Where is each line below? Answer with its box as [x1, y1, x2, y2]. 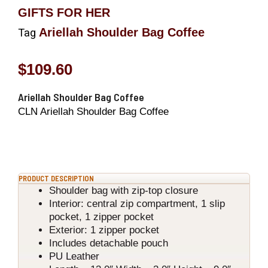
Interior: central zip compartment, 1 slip [49, 197, 225, 209]
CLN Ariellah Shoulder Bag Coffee [18, 106, 169, 118]
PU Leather [49, 250, 99, 262]
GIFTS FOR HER [18, 5, 110, 19]
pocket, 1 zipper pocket [49, 211, 154, 223]
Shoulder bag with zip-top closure [49, 184, 198, 196]
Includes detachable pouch [49, 237, 168, 249]
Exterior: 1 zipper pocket [49, 224, 159, 236]
